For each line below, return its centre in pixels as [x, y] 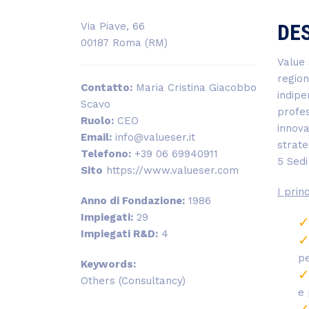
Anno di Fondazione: [133, 201]
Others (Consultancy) [133, 281]
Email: [96, 138]
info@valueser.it [153, 138]
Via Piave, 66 [113, 27]
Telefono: [106, 154]
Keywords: [108, 265]
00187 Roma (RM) [124, 43]
